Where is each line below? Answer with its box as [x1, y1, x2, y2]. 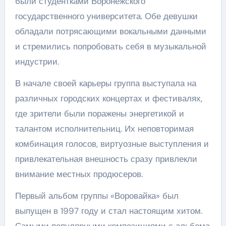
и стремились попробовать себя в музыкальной [15, 41, 206, 52]
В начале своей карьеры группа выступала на [15, 78, 196, 89]
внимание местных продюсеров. [15, 168, 143, 180]
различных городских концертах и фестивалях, [15, 93, 202, 104]
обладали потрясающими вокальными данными [15, 26, 206, 37]
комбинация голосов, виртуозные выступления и [15, 138, 209, 149]
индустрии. [15, 56, 59, 67]
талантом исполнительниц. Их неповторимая [15, 123, 194, 134]
